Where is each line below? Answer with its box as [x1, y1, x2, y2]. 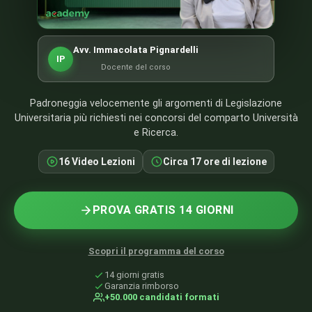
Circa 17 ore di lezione [162, 156, 267, 168]
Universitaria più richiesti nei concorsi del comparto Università [14, 112, 298, 125]
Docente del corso [101, 63, 171, 72]
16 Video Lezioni [58, 156, 135, 168]
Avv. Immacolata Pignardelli [73, 45, 198, 56]
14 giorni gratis [104, 270, 164, 281]
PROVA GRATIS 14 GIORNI [92, 203, 234, 217]
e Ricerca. [134, 127, 178, 139]
